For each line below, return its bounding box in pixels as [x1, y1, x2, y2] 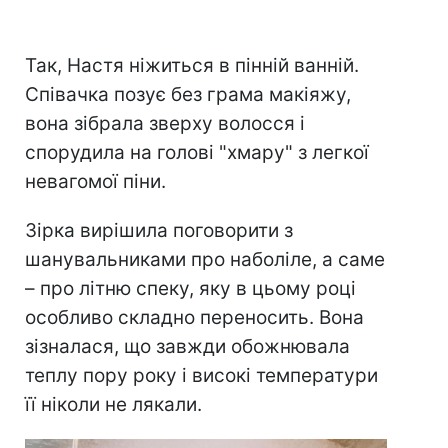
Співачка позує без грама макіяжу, [25, 83, 351, 107]
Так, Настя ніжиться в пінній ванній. [25, 54, 359, 78]
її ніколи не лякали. [25, 393, 202, 417]
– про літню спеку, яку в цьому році [25, 277, 356, 301]
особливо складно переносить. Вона [25, 306, 364, 330]
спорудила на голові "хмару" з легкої [25, 141, 369, 165]
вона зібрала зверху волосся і [25, 112, 305, 136]
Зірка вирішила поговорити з [25, 219, 293, 243]
